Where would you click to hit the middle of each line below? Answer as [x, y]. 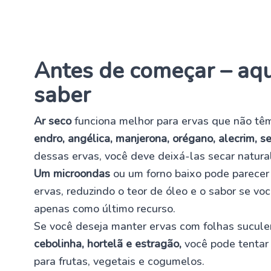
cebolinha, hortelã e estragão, [108, 243]
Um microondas [72, 173]
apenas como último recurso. [105, 208]
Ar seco [53, 121]
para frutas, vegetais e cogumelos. [119, 261]
